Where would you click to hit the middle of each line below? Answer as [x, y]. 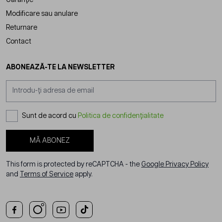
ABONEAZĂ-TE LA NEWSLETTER [60, 67]
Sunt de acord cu [50, 116]
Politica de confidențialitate [121, 116]
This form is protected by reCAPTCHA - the [74, 164]
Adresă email [27, 84]
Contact [19, 41]
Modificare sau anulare [42, 14]
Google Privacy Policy [175, 164]
